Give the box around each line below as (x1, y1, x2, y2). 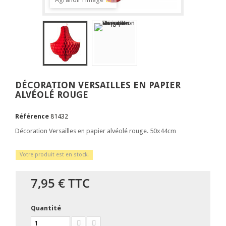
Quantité (31, 204, 61, 212)
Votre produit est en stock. (20, 151, 89, 158)
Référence (15, 112, 49, 120)
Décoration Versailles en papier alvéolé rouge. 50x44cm (15, 127, 176, 135)
